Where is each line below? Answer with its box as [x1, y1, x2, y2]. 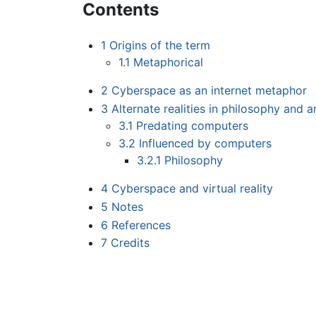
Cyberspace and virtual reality [111, 181, 273, 196]
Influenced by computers [139, 136, 272, 151]
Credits [110, 236, 150, 250]
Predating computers [136, 118, 249, 133]
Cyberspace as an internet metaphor [111, 83, 307, 98]
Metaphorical [133, 55, 204, 70]
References [111, 217, 171, 232]
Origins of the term [109, 38, 210, 53]
